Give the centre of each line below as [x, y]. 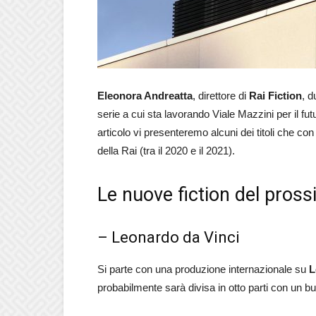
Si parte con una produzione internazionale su [203, 269]
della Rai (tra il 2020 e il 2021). [166, 151]
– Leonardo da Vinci [169, 237]
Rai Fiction [275, 96]
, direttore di [221, 96]
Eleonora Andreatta [145, 96]
